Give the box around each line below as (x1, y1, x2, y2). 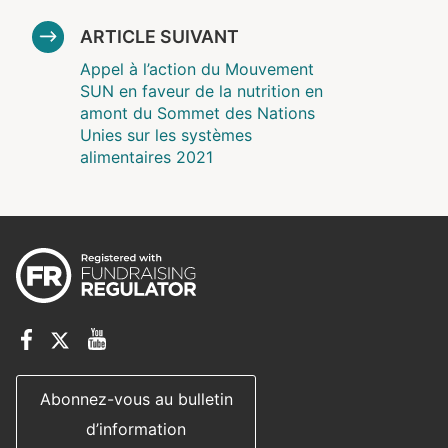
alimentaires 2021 (80, 146, 213, 167)
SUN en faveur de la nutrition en (80, 80, 323, 101)
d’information (86, 418, 186, 439)
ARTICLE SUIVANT (80, 25, 239, 47)
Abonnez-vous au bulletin (39, 388, 233, 409)
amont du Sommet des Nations (80, 102, 315, 123)
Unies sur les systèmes (80, 124, 252, 145)
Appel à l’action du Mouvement (80, 58, 314, 79)
